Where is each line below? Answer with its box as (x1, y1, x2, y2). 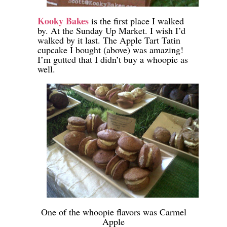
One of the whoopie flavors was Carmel (41, 205, 186, 218)
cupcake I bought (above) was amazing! (37, 43, 183, 56)
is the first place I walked (89, 14, 184, 27)
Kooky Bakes (37, 14, 89, 27)
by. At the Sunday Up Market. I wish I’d (37, 24, 185, 36)
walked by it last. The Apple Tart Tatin (37, 33, 180, 46)
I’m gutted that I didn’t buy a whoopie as (37, 53, 188, 65)
